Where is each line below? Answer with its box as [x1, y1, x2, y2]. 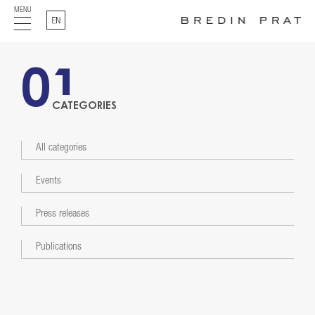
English [50, 11, 79, 21]
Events [35, 176, 61, 186]
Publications [35, 242, 82, 252]
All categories [35, 143, 86, 153]
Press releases [35, 209, 89, 219]
